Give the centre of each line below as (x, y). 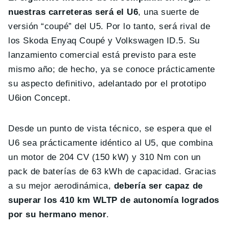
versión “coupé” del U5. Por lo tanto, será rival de (109, 27)
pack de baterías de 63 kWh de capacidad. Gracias (112, 172)
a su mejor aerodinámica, (60, 186)
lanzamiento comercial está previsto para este (102, 55)
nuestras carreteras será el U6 (73, 12)
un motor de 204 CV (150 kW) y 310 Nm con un (105, 157)
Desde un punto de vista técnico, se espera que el (110, 129)
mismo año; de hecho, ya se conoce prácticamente (112, 70)
